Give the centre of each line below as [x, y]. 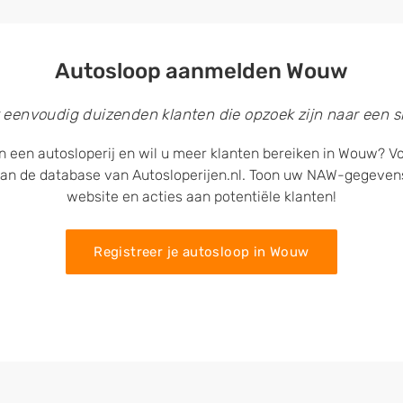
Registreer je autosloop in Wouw [201, 252]
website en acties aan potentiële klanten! [201, 197]
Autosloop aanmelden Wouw [201, 71]
